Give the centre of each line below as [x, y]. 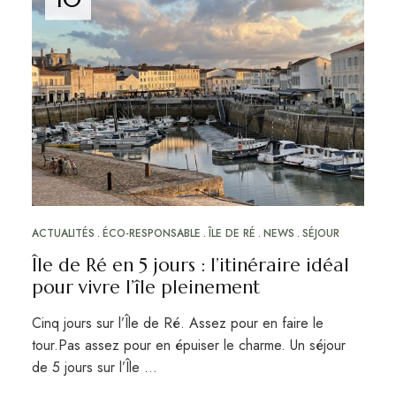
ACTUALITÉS [63, 233]
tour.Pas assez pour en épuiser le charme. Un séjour [188, 345]
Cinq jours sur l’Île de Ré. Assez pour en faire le [177, 323]
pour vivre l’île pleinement [145, 287]
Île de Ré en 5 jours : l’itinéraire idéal [190, 265]
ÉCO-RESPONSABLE [151, 233]
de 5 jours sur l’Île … [94, 367]
